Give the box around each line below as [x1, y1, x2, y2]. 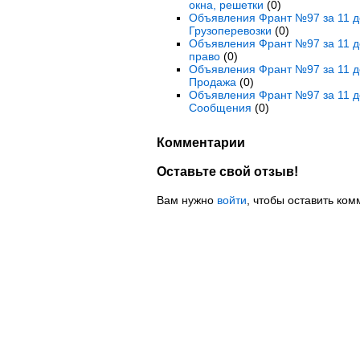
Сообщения [188, 101, 252, 114]
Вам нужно [156, 194, 217, 207]
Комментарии [156, 135, 245, 150]
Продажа [188, 76, 236, 88]
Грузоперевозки [188, 24, 272, 37]
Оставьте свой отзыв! [156, 163, 298, 178]
